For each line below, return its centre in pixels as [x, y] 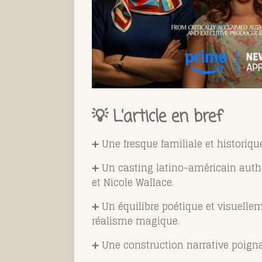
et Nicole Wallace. [133, 183]
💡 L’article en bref [157, 118]
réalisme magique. [136, 221]
